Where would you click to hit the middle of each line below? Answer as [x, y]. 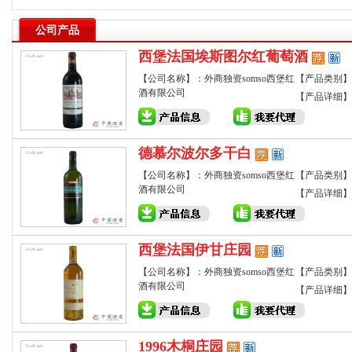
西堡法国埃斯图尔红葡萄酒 [223, 57]
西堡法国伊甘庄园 [195, 250]
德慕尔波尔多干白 [195, 153]
